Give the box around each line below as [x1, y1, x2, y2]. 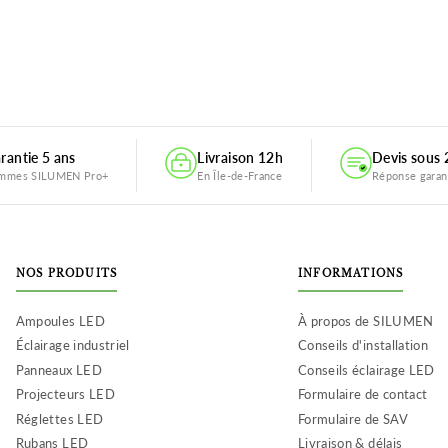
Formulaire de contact [297, 386, 428, 403]
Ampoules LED [15, 312, 105, 329]
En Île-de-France [197, 168, 283, 182]
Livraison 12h [197, 148, 283, 166]
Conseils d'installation [297, 337, 429, 354]
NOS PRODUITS [15, 266, 118, 280]
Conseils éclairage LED [297, 361, 435, 378]
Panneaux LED [15, 361, 102, 378]
